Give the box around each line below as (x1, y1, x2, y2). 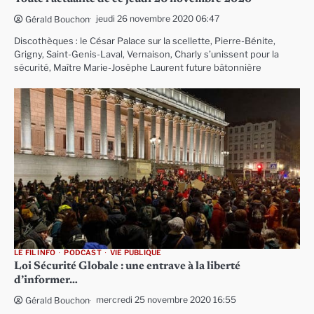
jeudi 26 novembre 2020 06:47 (96, 13, 219, 24)
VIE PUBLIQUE (110, 248, 162, 257)
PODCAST (64, 248, 102, 257)
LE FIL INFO (14, 248, 56, 257)
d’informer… (14, 275, 78, 286)
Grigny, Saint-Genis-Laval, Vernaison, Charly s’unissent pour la (14, 48, 279, 60)
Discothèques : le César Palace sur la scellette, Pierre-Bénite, (14, 35, 275, 46)
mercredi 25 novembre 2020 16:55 (96, 294, 236, 305)
